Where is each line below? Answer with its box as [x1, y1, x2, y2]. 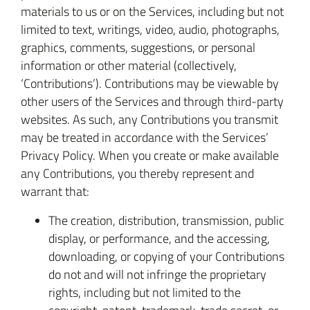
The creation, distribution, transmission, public [48, 212, 284, 228]
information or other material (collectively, [21, 57, 237, 73]
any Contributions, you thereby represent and [21, 165, 254, 181]
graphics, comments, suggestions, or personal [21, 39, 255, 55]
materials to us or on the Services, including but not [21, 3, 284, 19]
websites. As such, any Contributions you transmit [21, 111, 278, 127]
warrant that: [21, 183, 89, 199]
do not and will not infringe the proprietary [48, 266, 266, 282]
